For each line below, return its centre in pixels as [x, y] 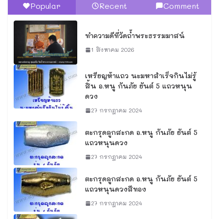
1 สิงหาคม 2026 [113, 50]
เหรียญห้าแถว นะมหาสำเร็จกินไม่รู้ [141, 76]
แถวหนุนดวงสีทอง [116, 189]
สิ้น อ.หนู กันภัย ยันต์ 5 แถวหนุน [139, 86]
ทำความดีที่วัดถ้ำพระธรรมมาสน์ [135, 36]
